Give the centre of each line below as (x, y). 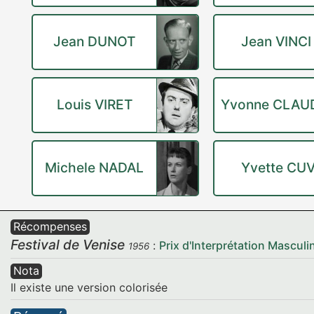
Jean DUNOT (95, 41)
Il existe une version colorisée (89, 287)
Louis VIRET (94, 104)
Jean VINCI (276, 41)
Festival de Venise (68, 245)
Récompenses (50, 226)
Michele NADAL (95, 168)
